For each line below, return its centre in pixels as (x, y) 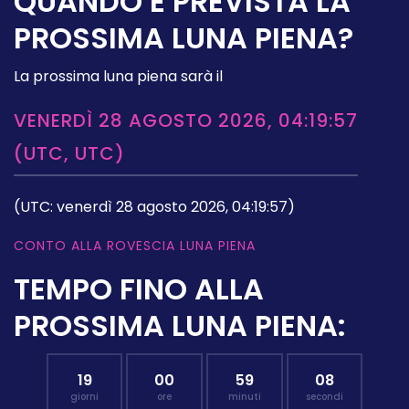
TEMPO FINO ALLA (139, 288)
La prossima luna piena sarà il (118, 76)
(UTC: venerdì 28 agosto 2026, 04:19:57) (154, 206)
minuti (244, 396)
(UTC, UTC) (69, 153)
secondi (324, 396)
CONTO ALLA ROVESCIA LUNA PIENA (135, 245)
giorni (85, 396)
